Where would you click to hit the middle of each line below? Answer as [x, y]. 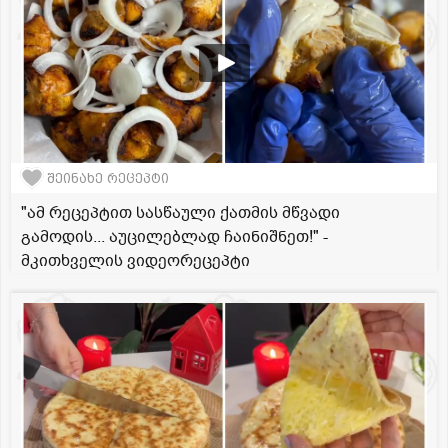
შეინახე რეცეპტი [108, 178]
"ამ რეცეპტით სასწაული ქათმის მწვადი [180, 213]
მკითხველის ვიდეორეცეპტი [135, 261]
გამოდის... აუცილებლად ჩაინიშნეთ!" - [174, 237]
